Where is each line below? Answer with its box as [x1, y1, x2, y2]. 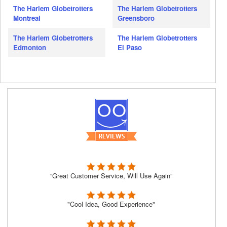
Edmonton [13, 43, 46, 53]
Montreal [13, 13, 41, 23]
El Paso [118, 43, 142, 53]
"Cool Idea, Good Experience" [67, 199, 156, 209]
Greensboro [118, 13, 155, 23]
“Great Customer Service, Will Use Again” [50, 170, 173, 180]
